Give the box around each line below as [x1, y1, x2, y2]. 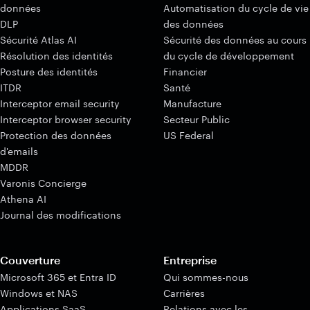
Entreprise [163, 253, 217, 266]
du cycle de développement [163, 49, 294, 62]
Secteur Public [163, 113, 230, 125]
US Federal [163, 129, 214, 141]
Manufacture [163, 97, 221, 109]
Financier [163, 65, 207, 77]
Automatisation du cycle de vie [163, 1, 309, 14]
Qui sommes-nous [163, 271, 248, 283]
